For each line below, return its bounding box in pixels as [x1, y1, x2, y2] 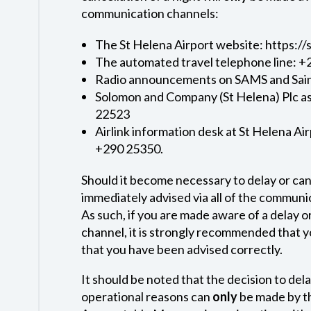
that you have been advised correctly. [81, 242, 283, 257]
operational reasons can [81, 289, 212, 304]
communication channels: [81, 6, 219, 21]
